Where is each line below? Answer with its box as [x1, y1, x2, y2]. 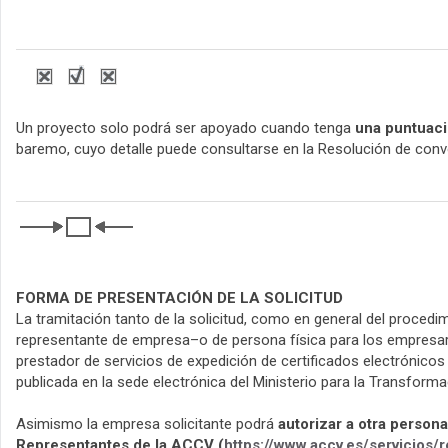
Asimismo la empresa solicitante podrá [16, 415, 278, 434]
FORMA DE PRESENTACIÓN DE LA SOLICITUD [16, 289, 343, 308]
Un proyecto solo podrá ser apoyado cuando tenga [16, 119, 355, 138]
